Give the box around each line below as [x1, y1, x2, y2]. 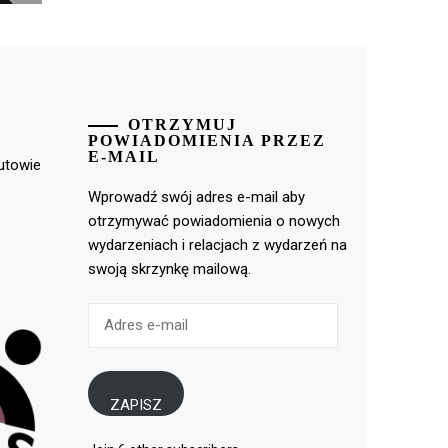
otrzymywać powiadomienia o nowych [87, 211, 340, 230]
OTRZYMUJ [127, 115, 237, 133]
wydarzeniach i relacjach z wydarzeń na [87, 235, 347, 254]
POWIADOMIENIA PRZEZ [87, 131, 326, 149]
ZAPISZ [109, 395, 162, 414]
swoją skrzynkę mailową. [87, 259, 251, 278]
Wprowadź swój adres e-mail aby [87, 187, 305, 206]
